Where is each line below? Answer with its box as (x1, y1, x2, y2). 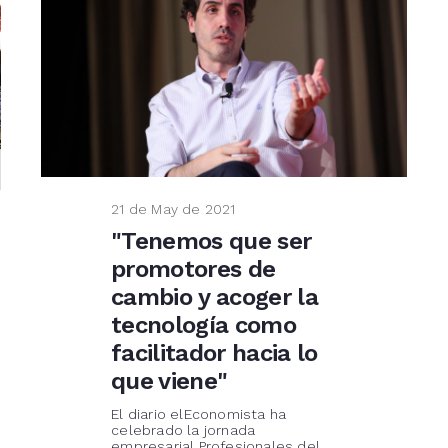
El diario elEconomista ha (111, 405, 287, 422)
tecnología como (111, 311, 296, 340)
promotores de (111, 255, 276, 284)
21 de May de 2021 (111, 200, 236, 217)
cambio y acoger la (111, 283, 318, 312)
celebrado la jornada (111, 421, 256, 438)
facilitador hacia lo (111, 339, 318, 368)
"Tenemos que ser (111, 227, 312, 256)
